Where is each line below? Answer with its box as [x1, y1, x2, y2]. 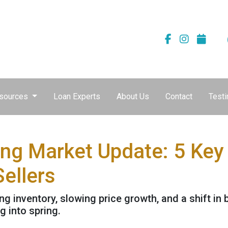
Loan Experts [53, 92, 100, 101]
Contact [165, 92, 192, 101]
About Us [116, 92, 149, 101]
